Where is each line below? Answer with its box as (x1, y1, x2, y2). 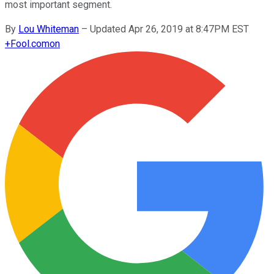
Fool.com (10, 37, 50, 50)
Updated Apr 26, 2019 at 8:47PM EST (90, 23, 249, 35)
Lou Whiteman (18, 23, 79, 35)
